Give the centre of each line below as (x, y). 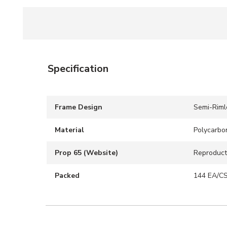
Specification (78, 69)
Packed (67, 176)
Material (69, 130)
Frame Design (79, 107)
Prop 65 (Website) (86, 153)
